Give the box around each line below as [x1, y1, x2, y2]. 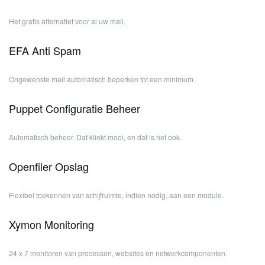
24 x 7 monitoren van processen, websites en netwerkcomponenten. [9, 248, 227, 258]
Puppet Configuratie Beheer [9, 101, 140, 116]
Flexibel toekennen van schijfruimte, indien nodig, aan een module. [9, 190, 224, 200]
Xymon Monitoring [9, 216, 94, 232]
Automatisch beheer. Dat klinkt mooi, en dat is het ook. [9, 132, 182, 142]
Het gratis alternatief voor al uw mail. [9, 16, 125, 26]
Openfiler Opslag [9, 159, 89, 174]
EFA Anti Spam [9, 43, 81, 58]
